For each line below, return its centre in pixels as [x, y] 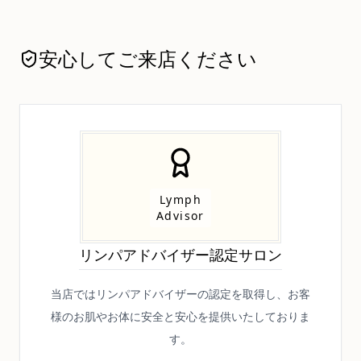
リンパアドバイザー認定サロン [180, 255]
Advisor [180, 216]
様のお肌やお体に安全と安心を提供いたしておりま [180, 316]
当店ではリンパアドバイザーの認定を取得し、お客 [180, 294]
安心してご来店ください [148, 58]
